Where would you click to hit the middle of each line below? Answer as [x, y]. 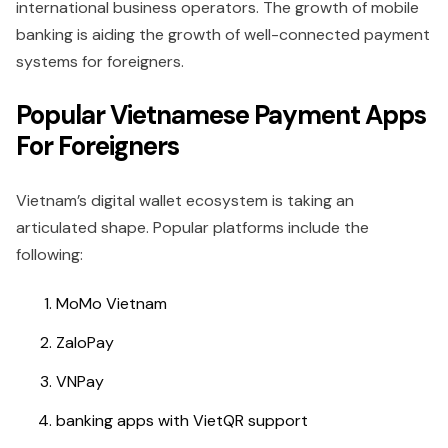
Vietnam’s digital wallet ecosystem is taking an [185, 200]
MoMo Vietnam [111, 303]
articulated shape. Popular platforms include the [192, 227]
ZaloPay [85, 342]
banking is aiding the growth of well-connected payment [223, 34]
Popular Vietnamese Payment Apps [221, 115]
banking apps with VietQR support [182, 420]
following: [49, 254]
